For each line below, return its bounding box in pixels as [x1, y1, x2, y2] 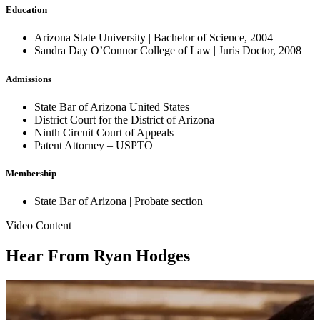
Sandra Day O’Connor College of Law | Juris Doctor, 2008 [34, 44, 301, 57]
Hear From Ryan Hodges [6, 246, 190, 266]
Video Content [6, 219, 71, 232]
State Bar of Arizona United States [34, 100, 189, 113]
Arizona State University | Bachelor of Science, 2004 [34, 31, 273, 44]
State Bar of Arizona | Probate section [34, 195, 203, 208]
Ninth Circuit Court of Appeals [34, 126, 174, 139]
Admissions [6, 73, 51, 84]
